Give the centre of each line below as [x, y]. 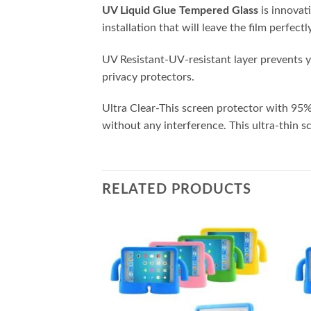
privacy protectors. [148, 77]
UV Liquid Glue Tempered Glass [180, 10]
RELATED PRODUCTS [177, 190]
